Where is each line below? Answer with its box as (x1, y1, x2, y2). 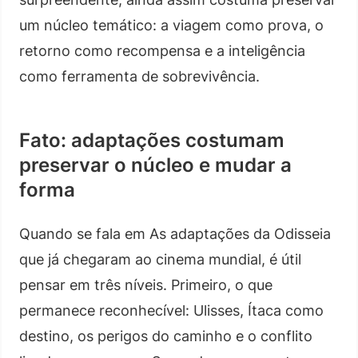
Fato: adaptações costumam (19, 128, 284, 152)
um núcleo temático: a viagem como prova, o (19, 16, 324, 34)
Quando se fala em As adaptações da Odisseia (19, 225, 331, 242)
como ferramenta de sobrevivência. (19, 67, 260, 85)
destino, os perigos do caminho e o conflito (19, 327, 312, 344)
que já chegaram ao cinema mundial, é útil (19, 250, 301, 268)
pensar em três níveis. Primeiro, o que (19, 276, 272, 293)
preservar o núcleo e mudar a (19, 153, 292, 177)
